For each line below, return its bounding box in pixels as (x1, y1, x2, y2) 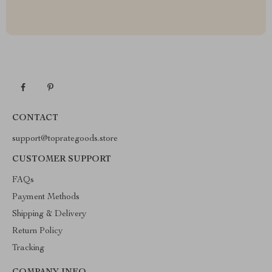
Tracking (12, 244, 44, 253)
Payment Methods (12, 193, 80, 202)
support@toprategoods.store (12, 135, 118, 143)
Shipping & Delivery (12, 210, 86, 219)
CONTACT (12, 114, 58, 123)
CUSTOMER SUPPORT (12, 155, 111, 164)
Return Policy (12, 227, 63, 236)
